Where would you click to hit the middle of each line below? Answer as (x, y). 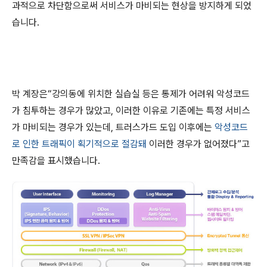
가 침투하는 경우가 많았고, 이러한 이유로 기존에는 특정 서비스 (131, 111)
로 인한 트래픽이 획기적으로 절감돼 (79, 144)
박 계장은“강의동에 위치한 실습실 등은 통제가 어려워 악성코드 (131, 94)
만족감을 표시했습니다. (56, 161)
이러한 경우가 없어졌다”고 (199, 144)
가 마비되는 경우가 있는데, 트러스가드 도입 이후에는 (112, 127)
